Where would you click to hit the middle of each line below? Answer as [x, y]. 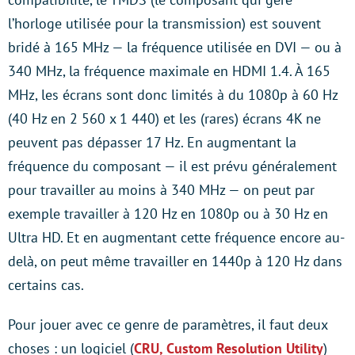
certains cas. [46, 285]
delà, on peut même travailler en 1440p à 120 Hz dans [175, 261]
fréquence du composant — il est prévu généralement [172, 166]
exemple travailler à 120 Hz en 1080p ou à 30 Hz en [168, 214]
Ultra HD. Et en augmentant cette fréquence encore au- [176, 237]
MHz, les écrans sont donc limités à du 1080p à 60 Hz [173, 95]
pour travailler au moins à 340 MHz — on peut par [161, 190]
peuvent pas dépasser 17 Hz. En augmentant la [152, 142]
